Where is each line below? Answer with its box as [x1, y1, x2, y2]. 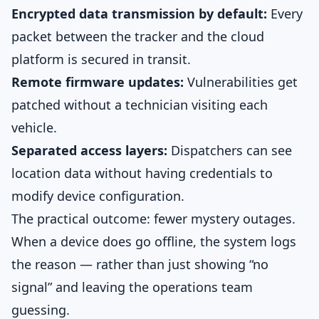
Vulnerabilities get [184, 73, 298, 90]
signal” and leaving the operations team [11, 278, 253, 296]
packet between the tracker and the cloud [11, 28, 264, 45]
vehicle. [11, 119, 57, 136]
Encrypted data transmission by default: [11, 5, 267, 22]
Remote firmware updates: [11, 73, 184, 90]
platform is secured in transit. [11, 51, 191, 68]
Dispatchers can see [167, 142, 292, 159]
